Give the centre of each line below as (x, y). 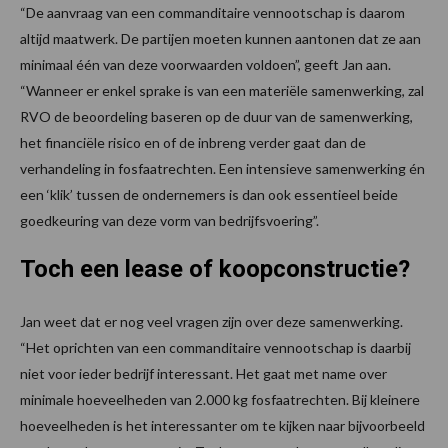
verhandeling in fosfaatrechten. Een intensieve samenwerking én (222, 169)
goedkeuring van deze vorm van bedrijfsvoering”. (169, 221)
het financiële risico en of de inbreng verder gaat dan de (193, 143)
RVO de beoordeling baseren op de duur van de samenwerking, (216, 117)
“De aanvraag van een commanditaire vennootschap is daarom (212, 13)
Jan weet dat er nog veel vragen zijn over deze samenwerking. (211, 322)
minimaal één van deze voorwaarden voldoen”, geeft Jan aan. (205, 65)
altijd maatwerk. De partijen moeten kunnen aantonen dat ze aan (220, 39)
